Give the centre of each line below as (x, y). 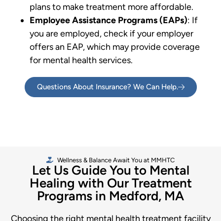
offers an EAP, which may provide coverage (115, 47)
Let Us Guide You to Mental (110, 170)
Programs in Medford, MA (110, 196)
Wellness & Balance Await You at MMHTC (116, 160)
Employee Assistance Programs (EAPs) (109, 20)
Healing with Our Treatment (110, 183)
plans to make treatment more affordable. (111, 7)
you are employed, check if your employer (111, 33)
